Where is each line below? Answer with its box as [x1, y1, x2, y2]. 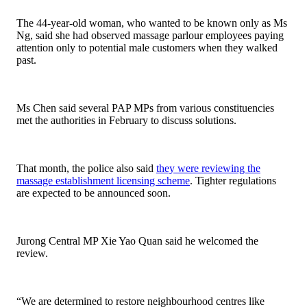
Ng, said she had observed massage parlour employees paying [16, 29, 284, 42]
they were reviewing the [156, 162, 260, 175]
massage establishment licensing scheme [16, 175, 190, 187]
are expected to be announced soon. [16, 187, 171, 199]
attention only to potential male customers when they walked [16, 42, 278, 54]
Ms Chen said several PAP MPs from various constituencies [16, 102, 274, 114]
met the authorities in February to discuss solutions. [16, 114, 236, 127]
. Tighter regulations [190, 175, 276, 187]
